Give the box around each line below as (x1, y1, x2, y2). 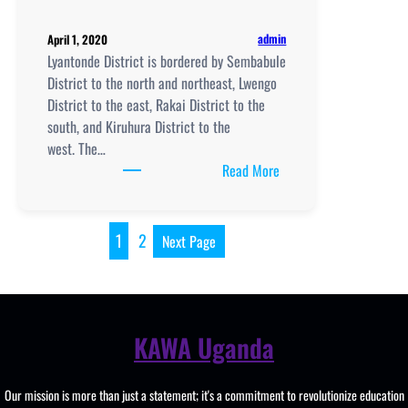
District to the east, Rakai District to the (47, 93, 265, 116)
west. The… (47, 137, 106, 159)
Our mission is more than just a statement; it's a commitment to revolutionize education (4, 385, 404, 404)
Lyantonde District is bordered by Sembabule (47, 49, 286, 72)
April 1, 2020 (47, 29, 107, 48)
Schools (279, 179, 321, 202)
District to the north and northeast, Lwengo (47, 71, 277, 94)
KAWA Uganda (134, 329, 274, 367)
